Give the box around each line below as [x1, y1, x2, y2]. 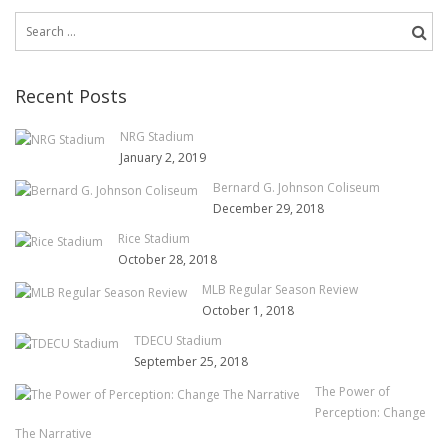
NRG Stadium [120, 128, 194, 146]
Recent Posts [15, 84, 127, 109]
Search [16, 15, 54, 33]
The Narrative [15, 425, 92, 443]
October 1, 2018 [202, 302, 294, 320]
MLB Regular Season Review [202, 281, 358, 299]
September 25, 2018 [134, 353, 248, 371]
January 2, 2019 [120, 149, 206, 167]
